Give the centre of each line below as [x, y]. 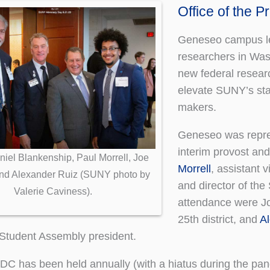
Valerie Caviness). [53, 191]
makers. [197, 107]
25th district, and [219, 219]
